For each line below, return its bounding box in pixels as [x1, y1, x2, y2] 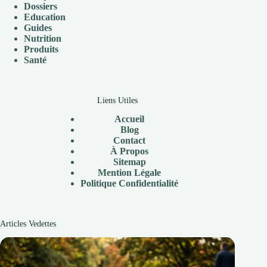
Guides [24, 22, 52, 33]
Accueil [114, 114, 145, 125]
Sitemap [113, 157, 146, 167]
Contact [113, 135, 146, 146]
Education [24, 11, 66, 22]
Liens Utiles [97, 95, 138, 105]
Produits [24, 44, 58, 54]
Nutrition [24, 33, 61, 44]
